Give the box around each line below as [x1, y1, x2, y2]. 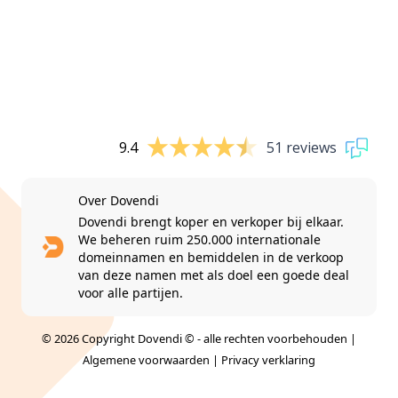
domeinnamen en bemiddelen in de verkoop [77, 248, 344, 266]
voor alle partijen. [77, 283, 183, 301]
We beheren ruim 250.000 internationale [77, 230, 321, 248]
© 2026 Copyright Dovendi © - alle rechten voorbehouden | [42, 330, 356, 346]
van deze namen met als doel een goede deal [77, 266, 349, 283]
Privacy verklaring [221, 351, 315, 368]
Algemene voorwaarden [83, 351, 210, 368]
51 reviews [267, 138, 337, 158]
